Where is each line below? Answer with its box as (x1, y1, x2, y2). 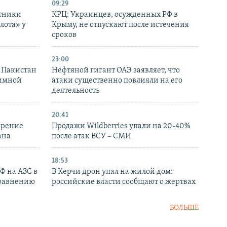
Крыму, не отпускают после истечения (52, 21, 189, 29)
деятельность (52, 87, 99, 95)
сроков (52, 31, 77, 40)
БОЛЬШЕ (170, 204, 199, 212)
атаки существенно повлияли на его (52, 77, 182, 85)
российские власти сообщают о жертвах (52, 178, 196, 186)
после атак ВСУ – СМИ (52, 132, 131, 141)
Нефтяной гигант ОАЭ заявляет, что (52, 66, 180, 75)
